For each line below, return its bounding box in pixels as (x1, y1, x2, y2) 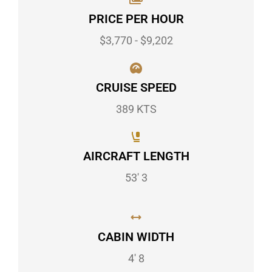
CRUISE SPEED (95, 80, 177, 95)
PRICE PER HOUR (88, 12, 184, 27)
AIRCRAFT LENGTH (83, 149, 189, 164)
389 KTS (115, 103, 157, 116)
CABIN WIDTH (98, 229, 174, 245)
